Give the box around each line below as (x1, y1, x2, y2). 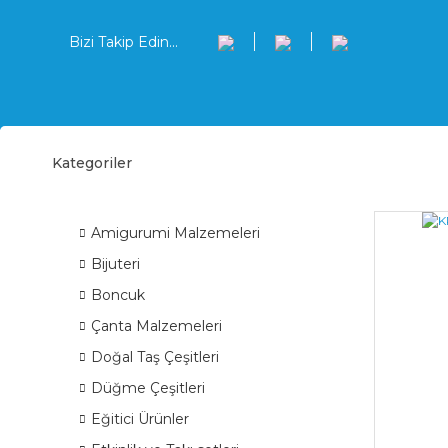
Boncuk (91, 286, 145, 304)
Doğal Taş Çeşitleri (91, 348, 219, 366)
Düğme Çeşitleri (91, 379, 205, 397)
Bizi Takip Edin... (69, 32, 178, 51)
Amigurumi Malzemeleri (91, 224, 260, 242)
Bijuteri (91, 255, 140, 273)
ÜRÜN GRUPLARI (85, 167, 207, 185)
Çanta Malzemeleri (91, 317, 222, 335)
